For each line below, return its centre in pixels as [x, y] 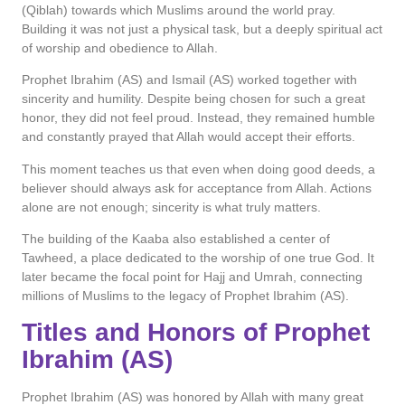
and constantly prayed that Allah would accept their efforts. [188, 137]
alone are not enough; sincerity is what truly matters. [171, 207]
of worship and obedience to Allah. [120, 48]
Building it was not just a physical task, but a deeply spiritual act [202, 29]
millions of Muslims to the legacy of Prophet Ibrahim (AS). [185, 296]
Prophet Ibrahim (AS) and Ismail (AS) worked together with [189, 80]
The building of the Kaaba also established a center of [176, 239]
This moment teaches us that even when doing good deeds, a [198, 169]
